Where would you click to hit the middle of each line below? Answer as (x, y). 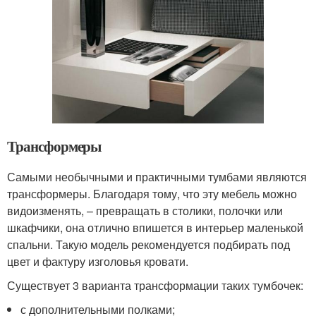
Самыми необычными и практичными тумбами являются (157, 176)
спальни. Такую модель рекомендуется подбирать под (148, 244)
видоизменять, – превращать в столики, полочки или (145, 210)
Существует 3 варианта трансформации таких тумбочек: (155, 285)
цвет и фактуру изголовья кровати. (98, 261)
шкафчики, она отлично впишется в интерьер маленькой (155, 227)
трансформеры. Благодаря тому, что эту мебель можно (152, 193)
